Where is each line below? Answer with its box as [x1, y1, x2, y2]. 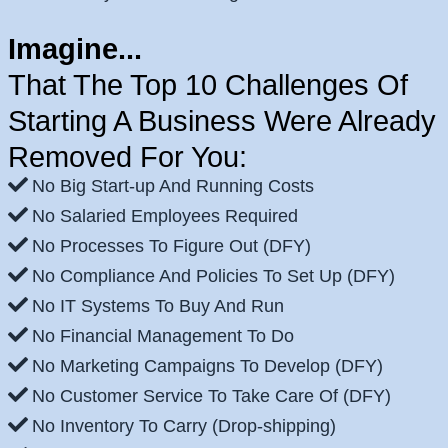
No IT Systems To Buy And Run [32, 296, 284, 317]
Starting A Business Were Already [8, 105, 436, 138]
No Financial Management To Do [32, 326, 294, 347]
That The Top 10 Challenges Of [8, 69, 408, 102]
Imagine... [8, 33, 142, 66]
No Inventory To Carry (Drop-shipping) [32, 416, 336, 437]
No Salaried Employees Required [32, 206, 298, 227]
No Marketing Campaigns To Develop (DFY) [32, 356, 383, 377]
